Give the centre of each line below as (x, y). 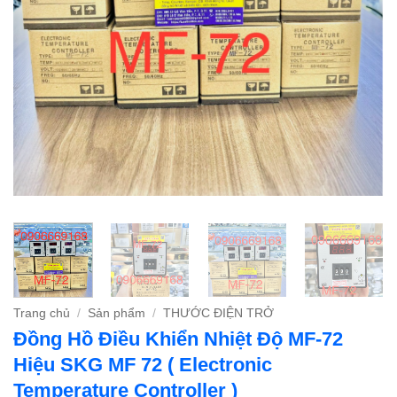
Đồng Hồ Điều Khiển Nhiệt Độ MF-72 (178, 339)
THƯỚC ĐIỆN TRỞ (219, 313)
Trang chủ (42, 313)
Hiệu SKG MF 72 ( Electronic (143, 365)
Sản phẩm (117, 313)
